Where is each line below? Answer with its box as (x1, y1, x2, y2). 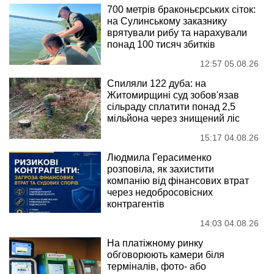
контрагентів (107, 198, 165, 209)
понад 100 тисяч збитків (107, 39, 215, 50)
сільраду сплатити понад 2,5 (107, 101, 235, 112)
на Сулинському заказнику (107, 15, 227, 26)
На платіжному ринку (107, 237, 203, 248)
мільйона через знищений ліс (107, 113, 240, 124)
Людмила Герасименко (107, 152, 212, 163)
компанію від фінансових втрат (107, 175, 249, 186)
